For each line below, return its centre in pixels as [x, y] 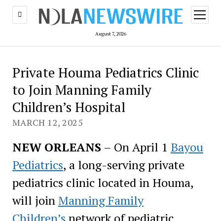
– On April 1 [136, 147]
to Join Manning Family [82, 90]
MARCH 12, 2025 [48, 122]
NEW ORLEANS [56, 147]
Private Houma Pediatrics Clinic [105, 72]
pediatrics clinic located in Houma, [103, 182]
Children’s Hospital [69, 107]
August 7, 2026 [110, 34]
